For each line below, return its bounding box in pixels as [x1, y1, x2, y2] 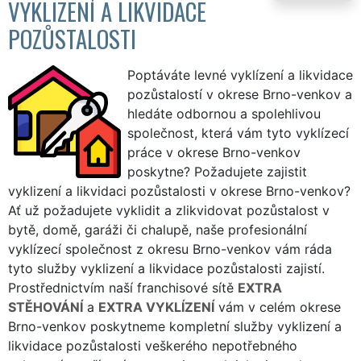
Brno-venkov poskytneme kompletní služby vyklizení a [8, 317, 342, 334]
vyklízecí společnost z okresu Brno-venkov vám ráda [8, 240, 332, 257]
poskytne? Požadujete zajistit [127, 163, 307, 180]
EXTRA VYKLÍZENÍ [98, 298, 214, 315]
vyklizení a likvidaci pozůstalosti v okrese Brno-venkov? [8, 182, 351, 199]
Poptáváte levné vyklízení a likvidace [127, 66, 353, 83]
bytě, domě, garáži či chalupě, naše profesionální [8, 221, 307, 238]
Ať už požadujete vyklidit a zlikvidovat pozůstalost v [8, 201, 330, 218]
